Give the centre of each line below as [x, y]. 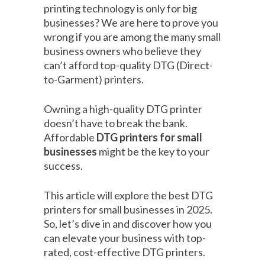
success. [63, 166]
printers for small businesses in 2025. [129, 210]
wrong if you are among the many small [132, 37]
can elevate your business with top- [125, 238]
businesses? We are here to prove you [131, 23]
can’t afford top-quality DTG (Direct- [128, 65]
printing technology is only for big [120, 9]
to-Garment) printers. [94, 80]
